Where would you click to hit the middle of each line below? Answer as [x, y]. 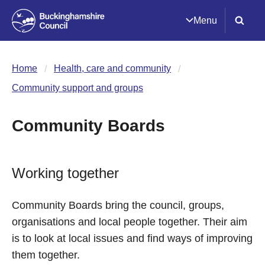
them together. [46, 255]
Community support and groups [77, 88]
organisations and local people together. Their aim [130, 222]
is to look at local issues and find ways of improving [132, 238]
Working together [65, 173]
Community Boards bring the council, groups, [118, 205]
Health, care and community [112, 68]
